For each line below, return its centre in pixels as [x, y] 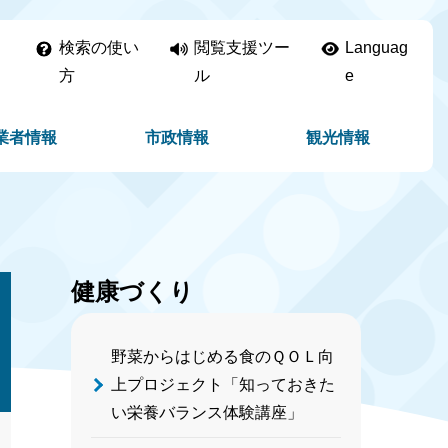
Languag [376, 47]
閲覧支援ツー [242, 47]
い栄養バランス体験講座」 [207, 412]
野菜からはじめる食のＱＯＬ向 [222, 356]
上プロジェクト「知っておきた [223, 384]
